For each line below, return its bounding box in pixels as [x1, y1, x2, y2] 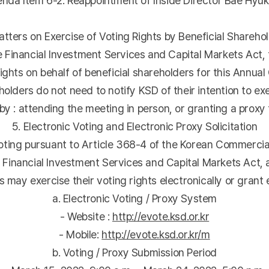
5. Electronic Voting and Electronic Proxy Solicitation [11, 120, 258, 133]
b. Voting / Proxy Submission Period [52, 246, 217, 259]
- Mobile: [59, 228, 102, 241]
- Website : [59, 210, 112, 223]
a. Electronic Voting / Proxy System [52, 192, 217, 205]
